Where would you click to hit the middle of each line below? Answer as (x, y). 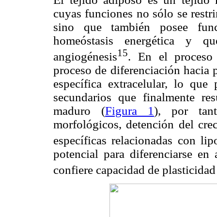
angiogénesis (85, 56)
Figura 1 (130, 110)
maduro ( (79, 110)
